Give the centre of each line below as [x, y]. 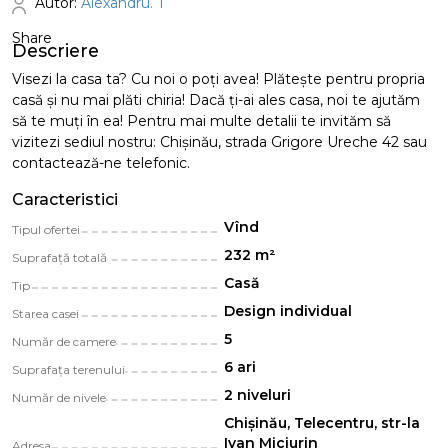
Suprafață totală [59, 257]
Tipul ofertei [46, 229]
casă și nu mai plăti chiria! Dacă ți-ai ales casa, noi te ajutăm [216, 100]
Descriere [55, 50]
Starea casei [45, 313]
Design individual [288, 311]
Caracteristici [65, 199]
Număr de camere [64, 341]
